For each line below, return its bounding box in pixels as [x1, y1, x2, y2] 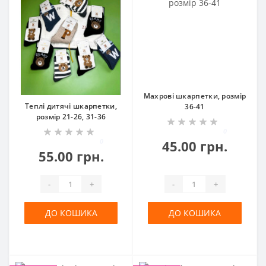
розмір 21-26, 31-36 [36, 112, 106, 122]
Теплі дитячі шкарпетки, [25, 101, 117, 111]
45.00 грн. [162, 137, 227, 155]
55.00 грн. [38, 147, 104, 165]
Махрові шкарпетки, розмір [143, 91, 246, 101]
